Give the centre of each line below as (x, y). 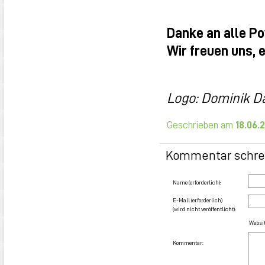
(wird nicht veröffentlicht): (204, 209)
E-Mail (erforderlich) (198, 200)
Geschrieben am (201, 124)
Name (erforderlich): (197, 182)
